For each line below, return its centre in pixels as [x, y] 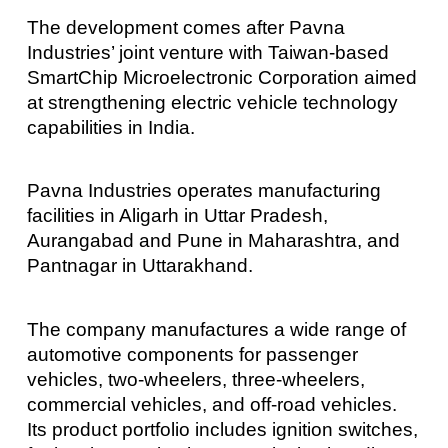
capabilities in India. [110, 127]
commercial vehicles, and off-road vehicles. [211, 404]
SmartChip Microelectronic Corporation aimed [221, 77]
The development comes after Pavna [185, 27]
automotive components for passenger [192, 354]
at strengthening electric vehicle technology [212, 102]
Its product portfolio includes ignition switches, [222, 429]
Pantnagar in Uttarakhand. [139, 266]
